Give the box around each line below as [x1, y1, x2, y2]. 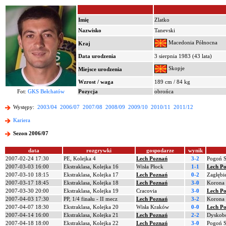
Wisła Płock [136, 163, 163, 169]
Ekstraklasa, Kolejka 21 [64, 212, 119, 218]
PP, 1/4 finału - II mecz [64, 196, 118, 202]
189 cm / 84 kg [154, 79, 190, 85]
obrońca [154, 88, 174, 94]
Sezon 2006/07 [13, 130, 48, 137]
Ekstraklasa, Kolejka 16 [64, 163, 119, 169]
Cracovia [136, 188, 157, 194]
